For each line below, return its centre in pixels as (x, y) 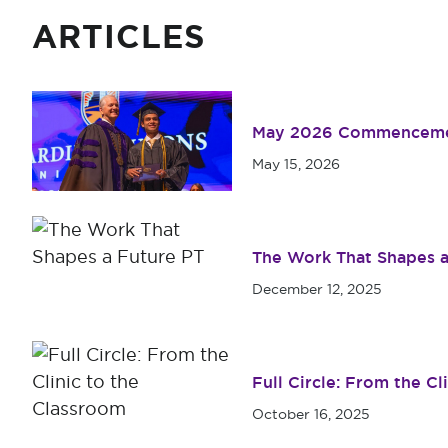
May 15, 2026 (296, 164)
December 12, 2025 (317, 289)
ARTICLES (118, 36)
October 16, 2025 (311, 414)
